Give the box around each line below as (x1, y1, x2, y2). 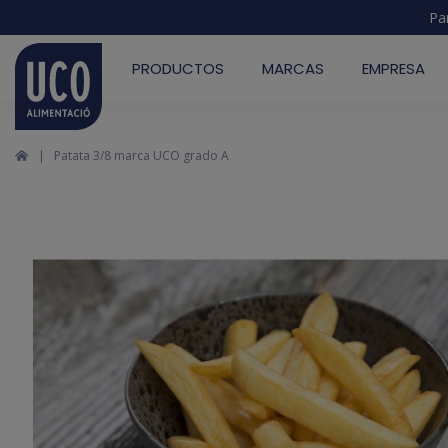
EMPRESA (362, 57, 425, 79)
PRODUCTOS (132, 57, 224, 79)
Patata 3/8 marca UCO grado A (54, 147, 229, 164)
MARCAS (262, 57, 324, 79)
